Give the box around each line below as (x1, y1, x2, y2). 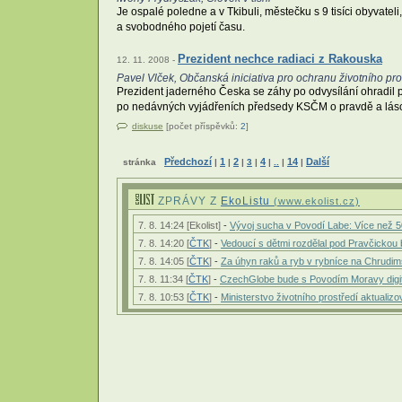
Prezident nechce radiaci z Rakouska (178, 52, 382, 66)
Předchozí (164, 156, 212, 168)
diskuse (132, 121, 163, 132)
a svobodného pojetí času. (117, 21, 245, 34)
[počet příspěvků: (163, 121, 240, 132)
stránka (123, 157, 164, 168)
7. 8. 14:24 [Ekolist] (138, 220, 221, 232)
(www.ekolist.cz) (274, 196, 360, 207)
